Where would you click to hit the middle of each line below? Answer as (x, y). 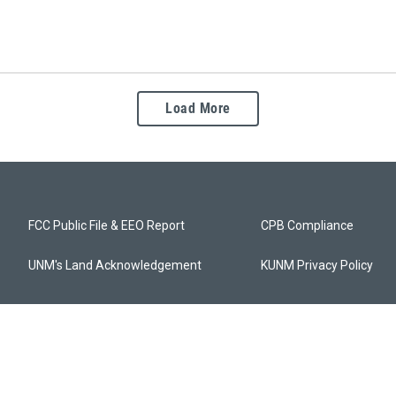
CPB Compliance (308, 226)
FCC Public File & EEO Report (107, 226)
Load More (198, 109)
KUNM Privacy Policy (317, 266)
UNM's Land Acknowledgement (115, 266)
